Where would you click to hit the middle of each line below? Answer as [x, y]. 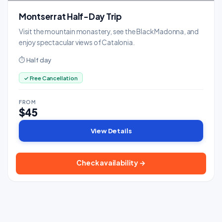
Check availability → [111, 163]
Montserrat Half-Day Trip [70, 16]
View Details [111, 130]
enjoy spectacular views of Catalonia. [77, 42]
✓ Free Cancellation [51, 78]
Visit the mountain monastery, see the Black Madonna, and [109, 31]
